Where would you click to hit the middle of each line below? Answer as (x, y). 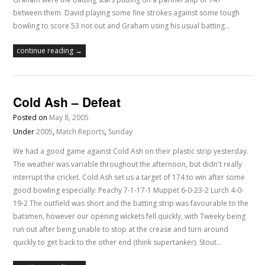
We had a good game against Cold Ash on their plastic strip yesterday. (131, 151)
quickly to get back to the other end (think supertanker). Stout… (118, 243)
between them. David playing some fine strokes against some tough (127, 13)
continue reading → (50, 51)
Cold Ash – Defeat (67, 102)
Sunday (121, 132)
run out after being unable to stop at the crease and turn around (121, 230)
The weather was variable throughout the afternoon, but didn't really (128, 164)
